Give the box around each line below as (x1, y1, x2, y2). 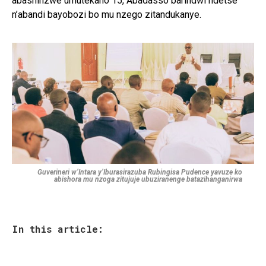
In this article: (12, 222, 103, 235)
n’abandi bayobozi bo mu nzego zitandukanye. (12, 8, 201, 20)
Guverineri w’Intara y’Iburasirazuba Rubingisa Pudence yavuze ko (37, 167, 242, 176)
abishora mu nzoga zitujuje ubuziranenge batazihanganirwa (54, 175, 242, 183)
